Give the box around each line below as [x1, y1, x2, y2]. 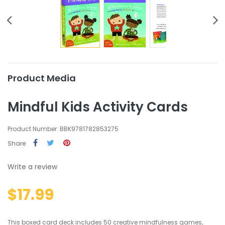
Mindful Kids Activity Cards [8, 98, 188, 116]
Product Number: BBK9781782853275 [8, 125, 119, 133]
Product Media [8, 72, 76, 84]
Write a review [8, 162, 57, 172]
